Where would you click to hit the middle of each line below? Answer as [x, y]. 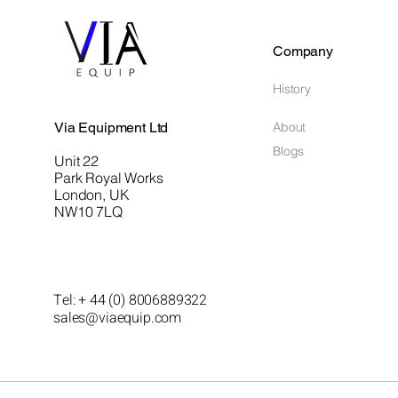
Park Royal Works [109, 178]
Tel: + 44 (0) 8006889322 [131, 300]
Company [303, 51]
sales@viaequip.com [118, 318]
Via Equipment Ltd [111, 127]
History [292, 89]
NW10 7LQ [88, 211]
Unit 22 [76, 161]
